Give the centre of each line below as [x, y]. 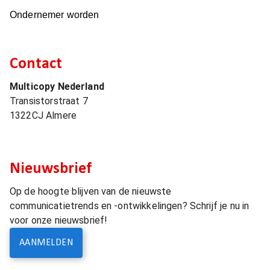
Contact [36, 64]
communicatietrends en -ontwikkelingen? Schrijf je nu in [130, 206]
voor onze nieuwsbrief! [59, 220]
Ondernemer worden [55, 15]
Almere [61, 115]
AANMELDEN [46, 243]
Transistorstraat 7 [49, 101]
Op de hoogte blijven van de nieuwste [91, 191]
